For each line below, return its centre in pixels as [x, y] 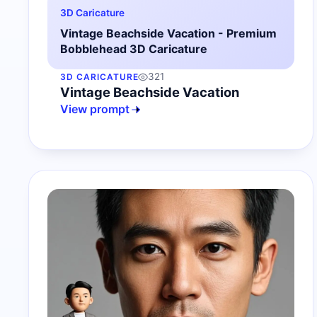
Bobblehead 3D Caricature [134, 49]
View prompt [95, 109]
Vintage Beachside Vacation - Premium [168, 34]
